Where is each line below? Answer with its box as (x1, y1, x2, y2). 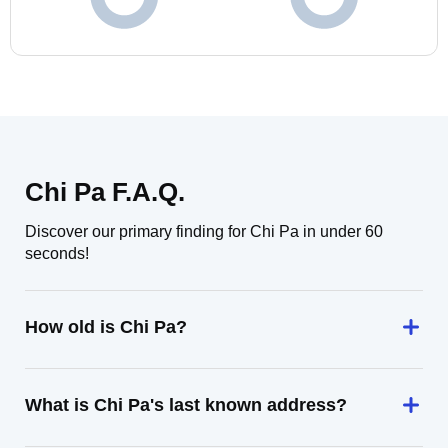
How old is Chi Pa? (25, 317, 187, 337)
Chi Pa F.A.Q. (25, 177, 185, 207)
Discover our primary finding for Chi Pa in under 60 (25, 223, 383, 240)
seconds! (25, 245, 89, 262)
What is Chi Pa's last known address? (25, 395, 347, 415)
